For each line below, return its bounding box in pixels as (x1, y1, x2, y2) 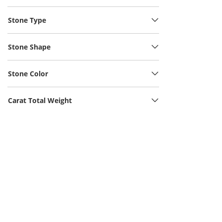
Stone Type (8, 15, 46, 25)
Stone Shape (8, 42, 51, 52)
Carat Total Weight (8, 96, 72, 105)
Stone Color (8, 69, 48, 78)
